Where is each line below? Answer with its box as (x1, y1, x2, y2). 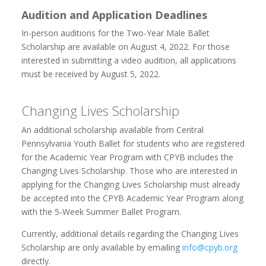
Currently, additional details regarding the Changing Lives (21, 227, 239, 239)
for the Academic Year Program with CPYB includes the (21, 151, 233, 163)
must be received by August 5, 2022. (21, 68, 160, 80)
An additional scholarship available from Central (21, 123, 204, 135)
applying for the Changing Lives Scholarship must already (21, 178, 240, 190)
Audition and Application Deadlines (21, 7, 210, 22)
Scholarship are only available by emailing (21, 241, 182, 253)
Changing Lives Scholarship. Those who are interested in (21, 164, 237, 176)
